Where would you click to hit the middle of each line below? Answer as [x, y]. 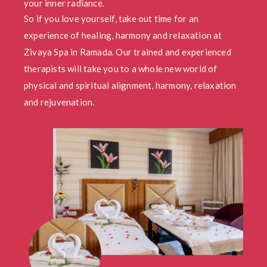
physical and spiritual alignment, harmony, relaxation [130, 85]
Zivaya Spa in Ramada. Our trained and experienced [128, 52]
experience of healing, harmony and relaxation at [123, 35]
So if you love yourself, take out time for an [111, 18]
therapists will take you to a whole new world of [121, 69]
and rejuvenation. [59, 102]
